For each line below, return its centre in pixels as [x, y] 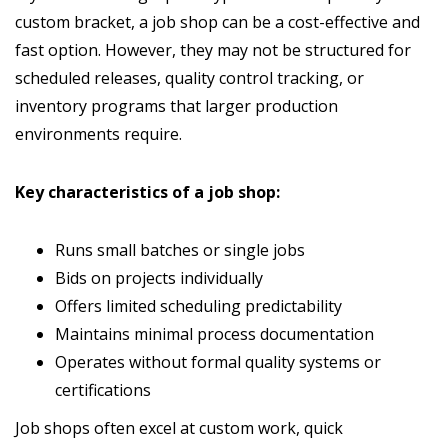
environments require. [98, 134]
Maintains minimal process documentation [214, 334]
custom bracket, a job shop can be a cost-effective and [217, 22]
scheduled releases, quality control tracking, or [189, 78]
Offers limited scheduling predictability [198, 306]
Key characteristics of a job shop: [147, 192]
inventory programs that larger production [176, 106]
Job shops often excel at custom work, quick [179, 428]
